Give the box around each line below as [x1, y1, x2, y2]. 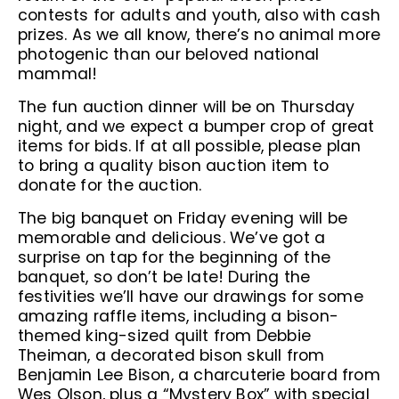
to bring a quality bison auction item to [18, 155, 330, 176]
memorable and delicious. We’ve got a [18, 227, 326, 248]
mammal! [18, 63, 98, 85]
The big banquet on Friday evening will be [18, 208, 348, 229]
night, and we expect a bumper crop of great [18, 116, 375, 137]
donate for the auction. [18, 175, 202, 196]
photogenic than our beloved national [18, 44, 320, 65]
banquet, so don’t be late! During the [18, 266, 311, 288]
